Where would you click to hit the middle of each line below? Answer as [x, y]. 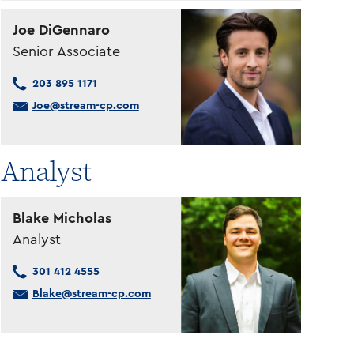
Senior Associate [66, 52]
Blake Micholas [62, 218]
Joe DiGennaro [61, 30]
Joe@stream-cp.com [85, 106]
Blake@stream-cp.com [91, 294]
